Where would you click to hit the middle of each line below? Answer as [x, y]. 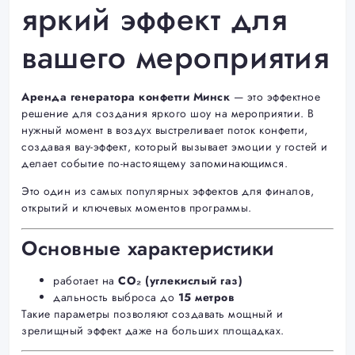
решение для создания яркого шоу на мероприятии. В [168, 113]
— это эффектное [275, 96]
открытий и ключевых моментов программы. [137, 208]
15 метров [206, 297]
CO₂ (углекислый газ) [180, 280]
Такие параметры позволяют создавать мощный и [152, 313]
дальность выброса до [116, 297]
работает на [86, 280]
